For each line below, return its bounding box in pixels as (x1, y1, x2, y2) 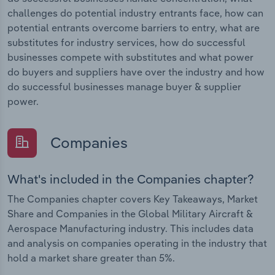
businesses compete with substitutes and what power (7, 50, 254, 63)
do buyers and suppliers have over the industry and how (7, 65, 265, 78)
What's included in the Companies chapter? (7, 171, 254, 187)
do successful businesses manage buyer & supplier (7, 80, 241, 93)
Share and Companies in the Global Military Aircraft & (7, 207, 253, 220)
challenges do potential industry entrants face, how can (7, 6, 263, 19)
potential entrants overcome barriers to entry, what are (7, 21, 260, 34)
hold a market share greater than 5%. (7, 252, 175, 265)
